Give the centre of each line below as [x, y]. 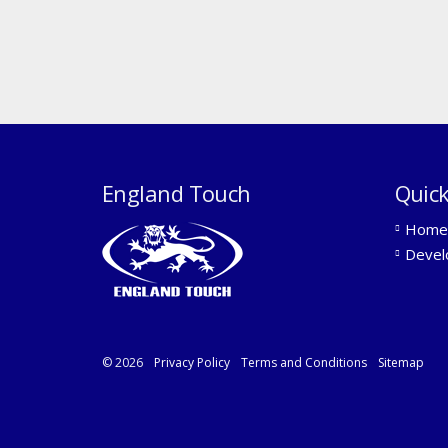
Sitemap [401, 362]
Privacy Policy [192, 362]
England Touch [176, 192]
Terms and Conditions [304, 362]
